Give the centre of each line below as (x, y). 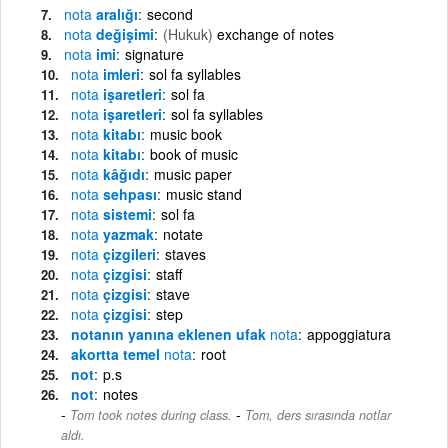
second (170, 13)
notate (183, 233)
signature (154, 53)
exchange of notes (275, 33)
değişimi (123, 33)
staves (185, 253)
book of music (194, 153)
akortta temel (117, 353)
